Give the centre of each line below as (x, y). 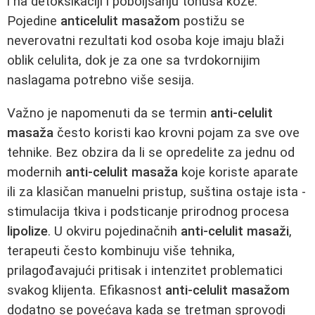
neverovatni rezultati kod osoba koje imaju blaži (146, 41)
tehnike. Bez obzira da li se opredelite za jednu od (151, 152)
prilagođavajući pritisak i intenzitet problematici (145, 270)
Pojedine (34, 21)
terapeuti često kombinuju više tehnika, (121, 251)
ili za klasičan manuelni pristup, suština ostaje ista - (156, 192)
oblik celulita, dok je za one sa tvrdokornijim (134, 61)
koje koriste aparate (238, 172)
